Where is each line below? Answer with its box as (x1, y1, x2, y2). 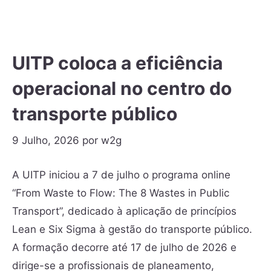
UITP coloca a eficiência (12, 51, 223, 74)
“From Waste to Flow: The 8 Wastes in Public (12, 187, 229, 200)
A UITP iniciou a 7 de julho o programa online (12, 169, 230, 181)
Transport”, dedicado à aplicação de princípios (12, 205, 237, 218)
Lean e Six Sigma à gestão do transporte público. (12, 223, 252, 236)
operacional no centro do (12, 77, 232, 99)
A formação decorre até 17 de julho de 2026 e (12, 241, 237, 254)
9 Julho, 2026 (12, 134, 79, 146)
